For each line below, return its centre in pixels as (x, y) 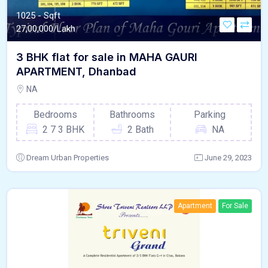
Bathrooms (133, 115)
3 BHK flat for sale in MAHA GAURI (107, 57)
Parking (210, 115)
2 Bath (140, 130)
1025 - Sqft (38, 16)
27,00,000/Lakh (46, 29)
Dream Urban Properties (68, 158)
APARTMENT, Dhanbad (76, 72)
